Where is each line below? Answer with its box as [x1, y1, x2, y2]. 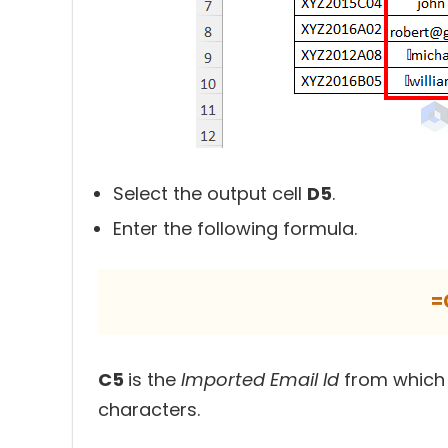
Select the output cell [113, 181, 307, 206]
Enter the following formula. [113, 216, 357, 241]
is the [128, 367, 181, 392]
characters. [98, 397, 200, 422]
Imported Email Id [181, 367, 344, 392]
